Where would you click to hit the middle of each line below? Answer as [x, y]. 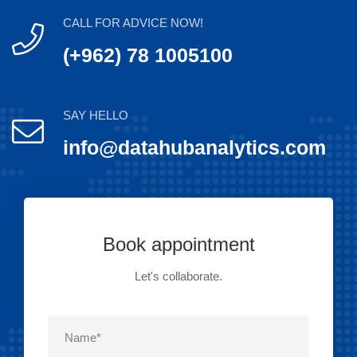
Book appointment [178, 244]
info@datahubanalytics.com [194, 147]
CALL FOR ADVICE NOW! [133, 22]
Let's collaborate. [178, 276]
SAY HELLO [96, 115]
